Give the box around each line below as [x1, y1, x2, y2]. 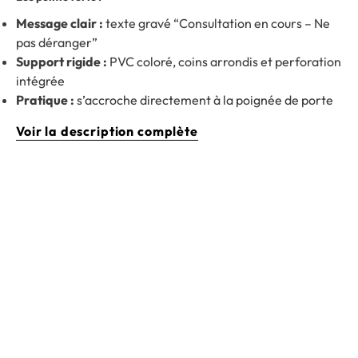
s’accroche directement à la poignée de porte [74, 92, 333, 109]
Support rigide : [16, 54, 107, 70]
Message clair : [16, 15, 103, 32]
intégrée [16, 73, 65, 89]
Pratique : [16, 92, 74, 109]
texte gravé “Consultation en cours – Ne [103, 15, 330, 32]
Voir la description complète [16, 123, 198, 140]
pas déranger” [16, 34, 97, 51]
